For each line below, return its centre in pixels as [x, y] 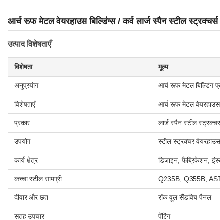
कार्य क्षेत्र [26, 160]
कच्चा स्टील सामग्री [38, 179]
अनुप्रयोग [26, 86]
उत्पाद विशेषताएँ [29, 44]
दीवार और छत [31, 198]
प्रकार [22, 123]
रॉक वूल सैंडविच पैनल [185, 198]
